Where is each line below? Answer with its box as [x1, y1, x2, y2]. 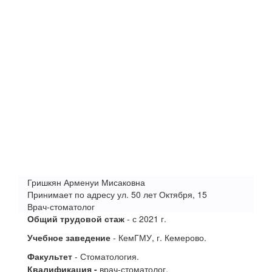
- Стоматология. [72, 250, 139, 262]
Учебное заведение [27, 231, 110, 243]
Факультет [27, 250, 72, 262]
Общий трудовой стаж [27, 212, 124, 225]
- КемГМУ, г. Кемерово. [110, 231, 206, 243]
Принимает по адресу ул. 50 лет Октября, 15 [27, 188, 207, 200]
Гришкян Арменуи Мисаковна [27, 176, 145, 188]
